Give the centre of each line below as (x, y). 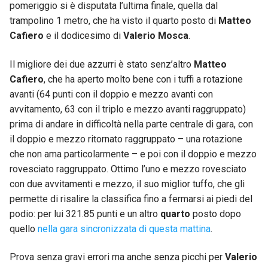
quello (24, 229)
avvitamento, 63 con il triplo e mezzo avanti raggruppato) (128, 109)
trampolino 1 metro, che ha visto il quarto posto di (114, 21)
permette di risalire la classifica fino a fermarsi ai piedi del (131, 199)
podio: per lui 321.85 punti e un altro (85, 214)
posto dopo (217, 214)
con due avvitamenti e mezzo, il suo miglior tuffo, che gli (127, 184)
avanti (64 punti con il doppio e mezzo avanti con (111, 94)
